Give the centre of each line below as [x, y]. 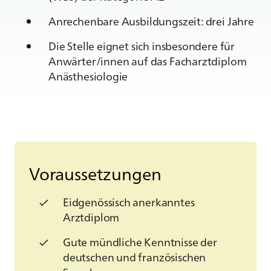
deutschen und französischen [135, 256]
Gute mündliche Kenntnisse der [140, 241]
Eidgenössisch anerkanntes [129, 201]
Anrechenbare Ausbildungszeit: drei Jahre [152, 21]
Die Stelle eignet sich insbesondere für [142, 45]
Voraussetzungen [95, 172]
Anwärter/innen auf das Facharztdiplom [148, 60]
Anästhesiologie [88, 76]
